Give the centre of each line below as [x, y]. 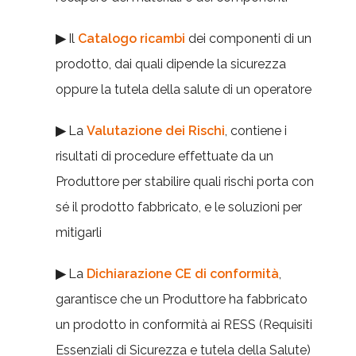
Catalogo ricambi [132, 39]
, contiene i [256, 131]
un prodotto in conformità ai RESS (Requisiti [184, 325]
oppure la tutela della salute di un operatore [184, 89]
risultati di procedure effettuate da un [164, 156]
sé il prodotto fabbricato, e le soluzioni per [179, 207]
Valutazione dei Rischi [156, 131]
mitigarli [79, 232]
